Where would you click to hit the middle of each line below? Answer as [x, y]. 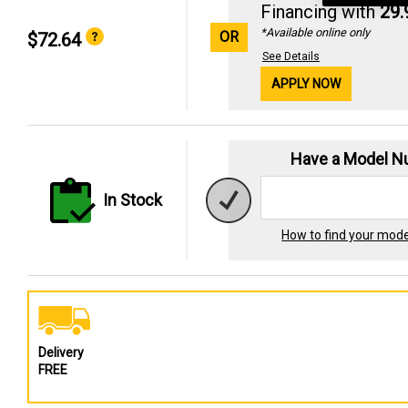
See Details [291, 56]
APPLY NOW [306, 83]
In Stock [133, 200]
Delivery [61, 352]
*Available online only [315, 32]
